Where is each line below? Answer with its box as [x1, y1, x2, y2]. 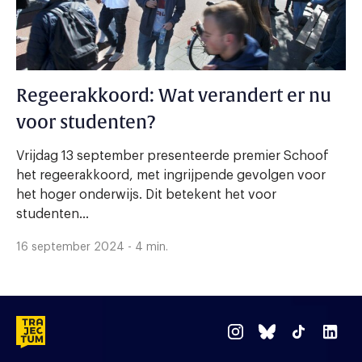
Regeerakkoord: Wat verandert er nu [16, 84, 331, 107]
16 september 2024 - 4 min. [16, 241, 168, 253]
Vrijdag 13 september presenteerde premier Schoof [16, 149, 329, 162]
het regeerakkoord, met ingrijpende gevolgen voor [16, 168, 326, 182]
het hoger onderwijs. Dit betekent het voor [16, 187, 276, 201]
